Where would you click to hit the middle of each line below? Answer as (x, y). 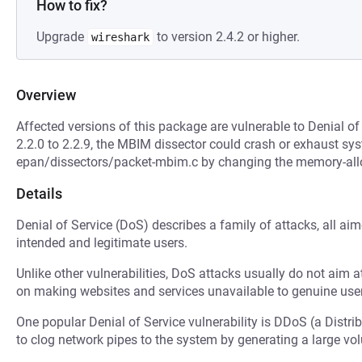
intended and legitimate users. (102, 243)
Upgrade (62, 37)
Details (39, 194)
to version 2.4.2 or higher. (227, 37)
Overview (46, 95)
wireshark (120, 37)
